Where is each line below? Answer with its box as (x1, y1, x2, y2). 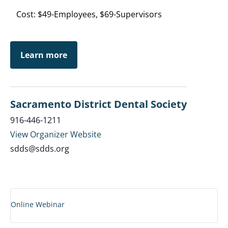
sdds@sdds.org (10, 143, 69, 154)
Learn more (20, 49, 67, 61)
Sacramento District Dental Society (10, 97, 187, 111)
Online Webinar (11, 199, 65, 209)
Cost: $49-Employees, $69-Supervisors (16, 9, 162, 20)
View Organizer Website (10, 129, 101, 140)
